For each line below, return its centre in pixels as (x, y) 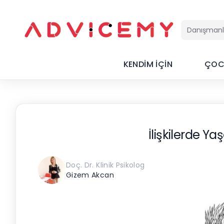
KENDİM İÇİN (148, 64)
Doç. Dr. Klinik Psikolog (105, 165)
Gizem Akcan (90, 175)
